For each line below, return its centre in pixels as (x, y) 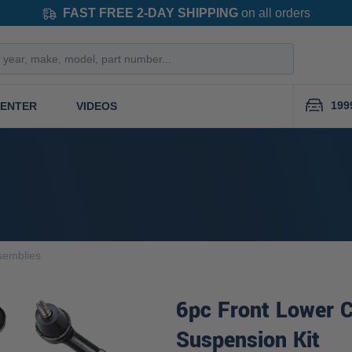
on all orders (274, 13)
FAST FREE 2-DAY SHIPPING (150, 13)
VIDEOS (97, 106)
